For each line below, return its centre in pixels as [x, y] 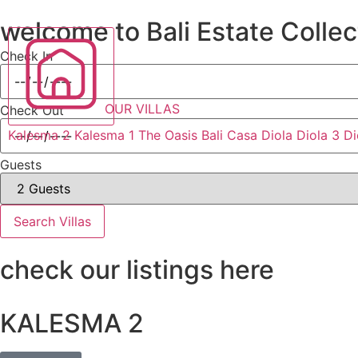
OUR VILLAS [142, 109]
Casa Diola [260, 135]
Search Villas [52, 221]
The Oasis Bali [181, 135]
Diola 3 [318, 135]
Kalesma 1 [104, 135]
